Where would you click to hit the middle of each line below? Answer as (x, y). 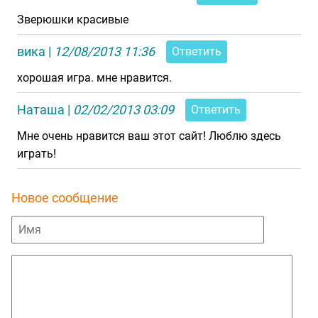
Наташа (41, 110)
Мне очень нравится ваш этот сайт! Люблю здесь (149, 136)
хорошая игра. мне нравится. (94, 78)
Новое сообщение (65, 198)
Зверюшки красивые (73, 20)
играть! (37, 154)
